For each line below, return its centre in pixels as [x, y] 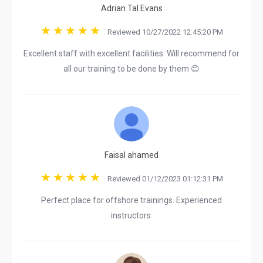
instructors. [131, 215]
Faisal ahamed [131, 155]
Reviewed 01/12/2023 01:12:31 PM [162, 179]
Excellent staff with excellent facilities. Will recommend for [131, 53]
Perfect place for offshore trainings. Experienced [131, 200]
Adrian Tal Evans [131, 8]
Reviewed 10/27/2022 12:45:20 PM [162, 32]
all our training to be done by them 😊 [131, 69]
